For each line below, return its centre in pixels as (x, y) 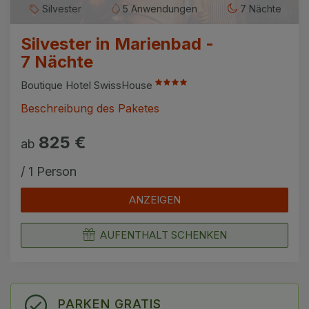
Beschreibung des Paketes (90, 108)
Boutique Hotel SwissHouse (88, 85)
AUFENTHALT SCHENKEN (163, 235)
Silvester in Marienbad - (117, 43)
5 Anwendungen (158, 9)
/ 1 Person (49, 171)
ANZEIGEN (154, 199)
